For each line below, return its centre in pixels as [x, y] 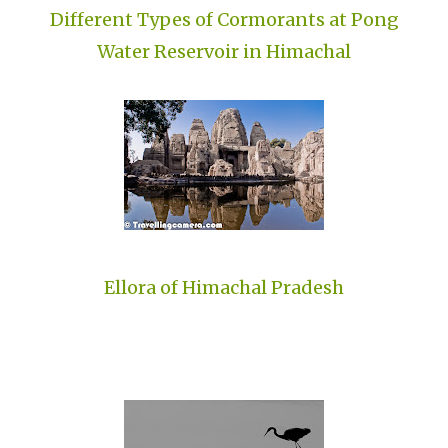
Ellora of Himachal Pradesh [224, 288]
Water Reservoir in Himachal [224, 52]
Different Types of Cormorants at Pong [224, 20]
